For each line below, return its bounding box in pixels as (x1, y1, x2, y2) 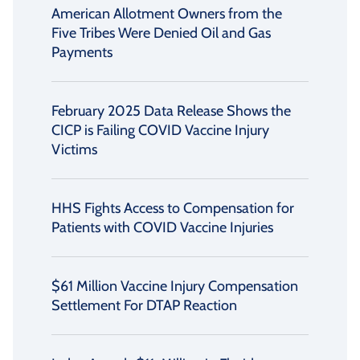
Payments (51, 43, 112, 62)
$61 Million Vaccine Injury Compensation (51, 277, 298, 296)
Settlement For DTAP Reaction (51, 297, 237, 315)
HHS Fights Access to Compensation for (51, 199, 294, 218)
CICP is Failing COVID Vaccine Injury (51, 121, 269, 140)
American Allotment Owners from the (51, 5, 282, 23)
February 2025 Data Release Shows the (51, 102, 291, 121)
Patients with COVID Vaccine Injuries (51, 219, 273, 237)
